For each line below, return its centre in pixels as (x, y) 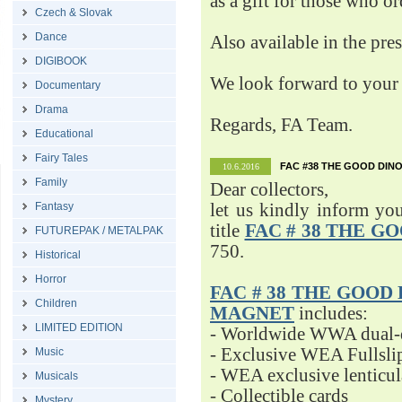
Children (56, 303)
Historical (58, 255)
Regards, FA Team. (281, 125)
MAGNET (252, 313)
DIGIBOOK (61, 61)
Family (51, 182)
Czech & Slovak (74, 13)
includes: (331, 313)
